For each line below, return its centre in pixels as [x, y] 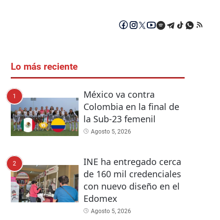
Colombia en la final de [131, 107]
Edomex [100, 198]
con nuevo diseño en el [131, 186]
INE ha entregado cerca [132, 161]
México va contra [119, 95]
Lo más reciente [44, 67]
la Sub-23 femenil [119, 119]
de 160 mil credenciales [132, 174]
